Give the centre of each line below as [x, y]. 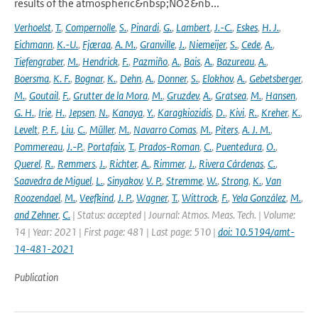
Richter [123, 164]
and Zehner [36, 215]
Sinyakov [125, 181]
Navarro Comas [165, 130]
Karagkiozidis [185, 113]
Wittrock [199, 198]
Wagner [152, 198]
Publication [36, 277]
